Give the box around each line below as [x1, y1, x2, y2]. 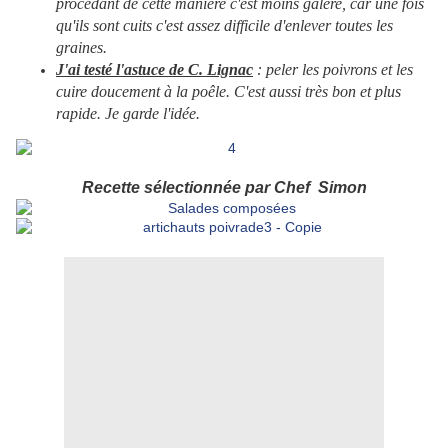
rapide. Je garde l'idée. [56, 105, 200, 123]
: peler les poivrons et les [253, 61, 413, 79]
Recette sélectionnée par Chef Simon [81, 179, 367, 197]
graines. [56, 39, 107, 57]
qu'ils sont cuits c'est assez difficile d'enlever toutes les [56, 17, 393, 35]
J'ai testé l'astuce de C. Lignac [56, 61, 253, 79]
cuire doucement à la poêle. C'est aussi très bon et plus [56, 83, 401, 101]
